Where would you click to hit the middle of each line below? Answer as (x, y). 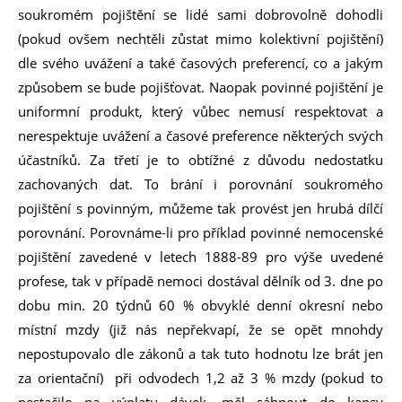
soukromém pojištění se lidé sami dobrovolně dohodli (201, 14)
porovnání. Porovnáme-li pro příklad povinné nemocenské (201, 232)
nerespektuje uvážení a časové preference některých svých (201, 135)
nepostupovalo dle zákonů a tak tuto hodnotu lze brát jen (201, 354)
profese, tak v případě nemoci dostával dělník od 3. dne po (201, 281)
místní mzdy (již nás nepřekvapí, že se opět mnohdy (201, 329)
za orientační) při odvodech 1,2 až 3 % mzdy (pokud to (201, 378)
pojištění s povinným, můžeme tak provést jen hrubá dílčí (201, 208)
